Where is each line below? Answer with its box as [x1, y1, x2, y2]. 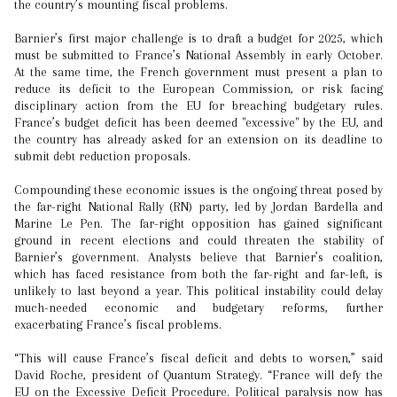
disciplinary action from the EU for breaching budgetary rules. [14, 98, 383, 113]
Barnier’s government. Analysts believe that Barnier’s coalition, [14, 250, 383, 264]
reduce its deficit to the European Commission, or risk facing [14, 82, 383, 96]
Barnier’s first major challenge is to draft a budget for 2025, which [14, 31, 383, 45]
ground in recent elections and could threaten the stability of [14, 233, 383, 247]
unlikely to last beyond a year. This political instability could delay [14, 284, 383, 298]
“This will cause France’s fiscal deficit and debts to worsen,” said [14, 351, 383, 365]
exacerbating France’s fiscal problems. [14, 317, 222, 331]
